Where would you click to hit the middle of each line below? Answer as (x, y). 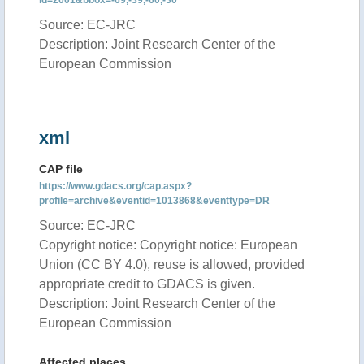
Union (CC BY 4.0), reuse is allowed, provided (172, 264)
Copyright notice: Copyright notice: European (168, 245)
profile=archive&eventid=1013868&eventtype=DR (154, 201)
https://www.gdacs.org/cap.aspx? (115, 186)
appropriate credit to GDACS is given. (147, 284)
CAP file (61, 169)
